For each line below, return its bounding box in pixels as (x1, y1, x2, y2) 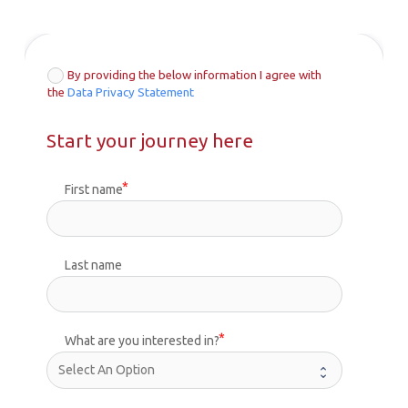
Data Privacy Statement (66, 85, 194, 99)
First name (64, 182, 123, 198)
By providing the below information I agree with (67, 68, 322, 83)
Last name (64, 258, 122, 273)
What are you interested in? (64, 333, 219, 349)
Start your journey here (46, 128, 253, 151)
